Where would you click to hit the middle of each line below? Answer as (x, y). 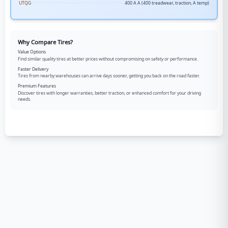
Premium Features (37, 86)
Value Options (32, 52)
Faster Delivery (33, 69)
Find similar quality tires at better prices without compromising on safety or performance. (108, 59)
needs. (24, 99)
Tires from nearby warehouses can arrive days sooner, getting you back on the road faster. (109, 76)
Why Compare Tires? (45, 42)
